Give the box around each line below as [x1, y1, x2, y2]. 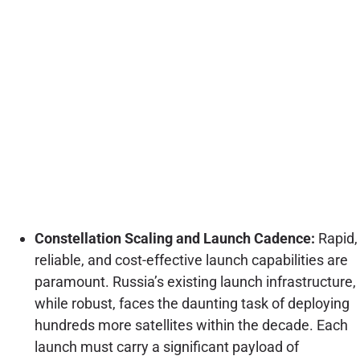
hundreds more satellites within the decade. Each [34, 316, 348, 333]
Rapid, [314, 229, 358, 247]
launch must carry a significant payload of [34, 337, 299, 355]
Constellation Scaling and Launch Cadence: [34, 229, 315, 247]
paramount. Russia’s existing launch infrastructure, [34, 272, 356, 290]
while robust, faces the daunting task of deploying [34, 294, 350, 312]
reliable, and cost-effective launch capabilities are [34, 251, 348, 268]
